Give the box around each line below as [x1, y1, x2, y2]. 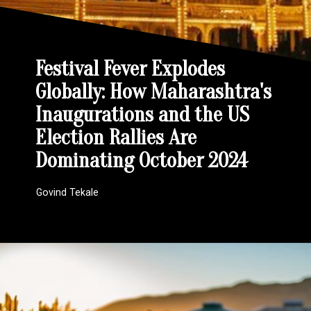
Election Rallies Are [35, 126, 197, 151]
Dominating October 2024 [35, 149, 249, 174]
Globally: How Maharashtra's [35, 80, 272, 105]
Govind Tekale [36, 187, 99, 199]
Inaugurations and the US [35, 103, 250, 128]
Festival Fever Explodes [35, 57, 226, 82]
